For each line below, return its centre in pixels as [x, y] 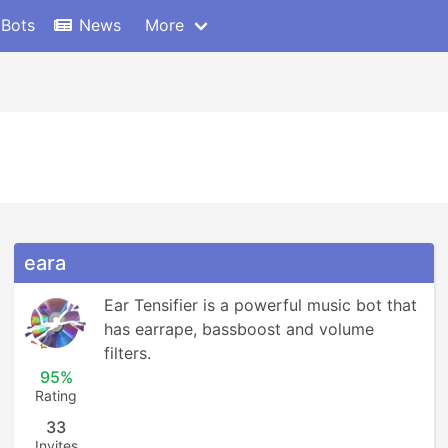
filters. [127, 353]
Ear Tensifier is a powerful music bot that [260, 305]
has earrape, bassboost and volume [239, 329]
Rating [56, 395]
